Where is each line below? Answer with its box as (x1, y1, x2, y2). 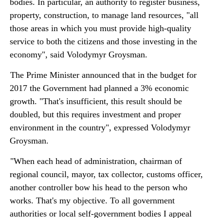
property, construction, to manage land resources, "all (10, 10, 199, 20)
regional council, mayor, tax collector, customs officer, (10, 169, 203, 179)
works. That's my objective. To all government (10, 196, 175, 205)
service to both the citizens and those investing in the (10, 36, 197, 46)
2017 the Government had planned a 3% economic (10, 83, 189, 93)
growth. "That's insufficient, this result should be (10, 96, 182, 106)
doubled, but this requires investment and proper (10, 109, 181, 119)
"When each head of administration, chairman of (10, 156, 182, 166)
